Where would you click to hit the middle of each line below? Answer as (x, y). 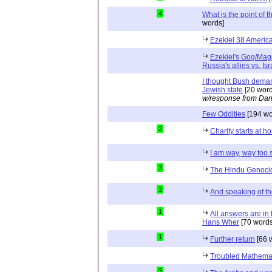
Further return (233, 239)
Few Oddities (224, 114)
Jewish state (223, 90)
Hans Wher (221, 222)
